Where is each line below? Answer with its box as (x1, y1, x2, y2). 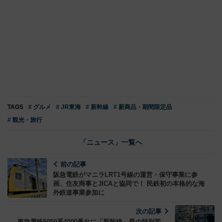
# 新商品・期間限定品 (113, 103, 172, 111)
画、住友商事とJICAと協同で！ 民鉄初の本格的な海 (53, 179, 205, 187)
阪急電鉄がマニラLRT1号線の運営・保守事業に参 (53, 170, 198, 178)
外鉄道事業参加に (53, 188, 105, 196)
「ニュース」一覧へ (80, 138, 142, 146)
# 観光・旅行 (7, 116, 42, 123)
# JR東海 (56, 103, 81, 111)
